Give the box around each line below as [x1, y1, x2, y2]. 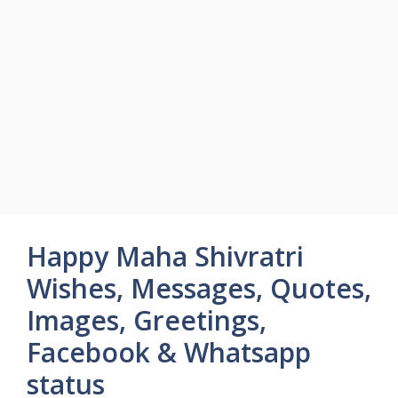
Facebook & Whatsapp [27, 334, 311, 370]
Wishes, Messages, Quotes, [27, 270, 371, 306]
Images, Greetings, [27, 302, 267, 338]
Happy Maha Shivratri [27, 238, 304, 275]
